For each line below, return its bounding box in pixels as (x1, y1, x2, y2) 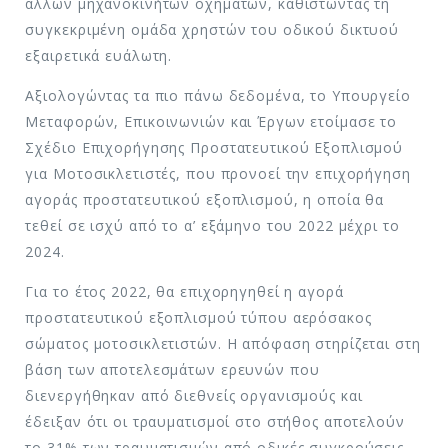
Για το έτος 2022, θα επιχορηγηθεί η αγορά (25, 281, 344, 301)
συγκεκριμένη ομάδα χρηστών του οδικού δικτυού (25, 19, 400, 39)
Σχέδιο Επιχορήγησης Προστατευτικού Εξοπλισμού (25, 137, 404, 157)
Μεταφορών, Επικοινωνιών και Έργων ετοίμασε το (25, 111, 398, 131)
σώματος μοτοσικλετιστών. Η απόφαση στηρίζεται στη (25, 333, 421, 353)
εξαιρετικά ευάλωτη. (25, 45, 173, 65)
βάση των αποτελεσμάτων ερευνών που (25, 359, 320, 379)
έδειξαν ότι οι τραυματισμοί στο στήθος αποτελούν (25, 411, 405, 431)
